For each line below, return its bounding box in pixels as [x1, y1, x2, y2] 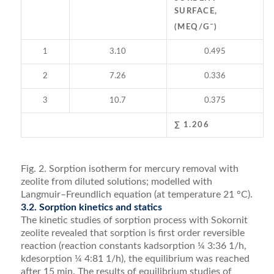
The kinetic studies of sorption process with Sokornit [20, 215, 248, 225]
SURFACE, [174, 7, 218, 15]
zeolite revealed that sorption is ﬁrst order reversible [20, 228, 245, 238]
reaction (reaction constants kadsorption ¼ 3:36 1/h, [20, 240, 246, 251]
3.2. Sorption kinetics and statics [20, 202, 162, 212]
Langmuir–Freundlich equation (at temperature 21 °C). [20, 189, 253, 199]
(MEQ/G [174, 23, 210, 32]
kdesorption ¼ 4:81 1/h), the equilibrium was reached [20, 253, 250, 264]
